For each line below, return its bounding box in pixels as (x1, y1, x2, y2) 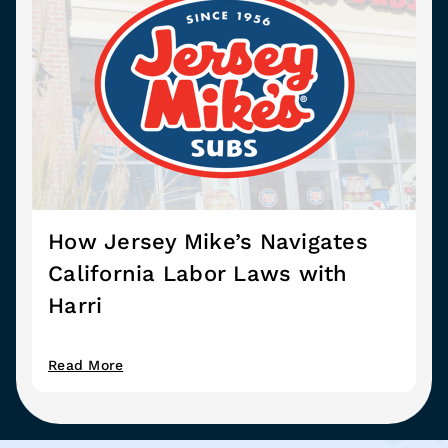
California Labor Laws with (48, 260, 348, 286)
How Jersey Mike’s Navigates (48, 228, 368, 254)
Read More (48, 356, 124, 373)
